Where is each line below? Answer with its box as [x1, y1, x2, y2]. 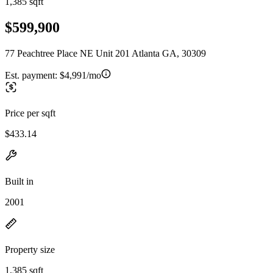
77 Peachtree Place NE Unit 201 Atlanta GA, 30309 [5, 48, 206, 58]
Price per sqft [5, 107, 55, 118]
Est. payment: [5, 69, 60, 80]
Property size [5, 244, 55, 255]
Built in [5, 175, 34, 186]
